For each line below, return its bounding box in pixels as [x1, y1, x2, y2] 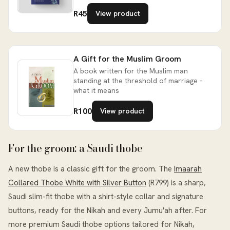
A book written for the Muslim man [73, 66, 188, 76]
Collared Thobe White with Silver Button [8, 178, 146, 188]
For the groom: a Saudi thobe [8, 140, 143, 157]
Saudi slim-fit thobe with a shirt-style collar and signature [8, 191, 203, 202]
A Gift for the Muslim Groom [73, 53, 181, 65]
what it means [73, 86, 119, 95]
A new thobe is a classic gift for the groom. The [8, 164, 174, 175]
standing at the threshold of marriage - [73, 76, 202, 86]
